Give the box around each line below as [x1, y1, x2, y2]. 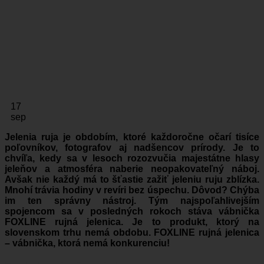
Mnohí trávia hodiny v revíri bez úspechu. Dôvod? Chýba [5, 184, 259, 195]
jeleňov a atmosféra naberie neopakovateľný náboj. [5, 163, 259, 174]
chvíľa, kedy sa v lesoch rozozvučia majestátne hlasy [5, 153, 259, 163]
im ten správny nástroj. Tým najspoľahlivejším [5, 195, 259, 206]
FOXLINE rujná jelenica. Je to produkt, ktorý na [5, 216, 259, 227]
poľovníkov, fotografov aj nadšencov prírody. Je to [5, 142, 259, 153]
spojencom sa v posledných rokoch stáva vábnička [5, 206, 259, 216]
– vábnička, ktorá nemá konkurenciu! [5, 237, 170, 248]
